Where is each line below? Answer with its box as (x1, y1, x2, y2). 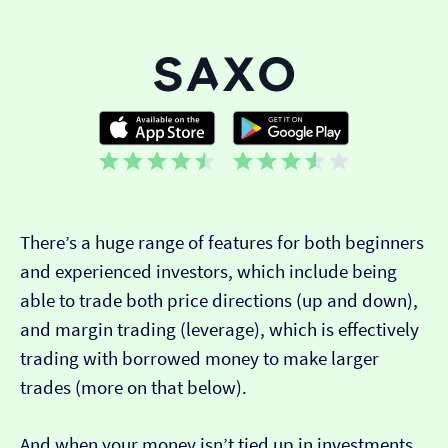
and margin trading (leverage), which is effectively (20, 318, 419, 342)
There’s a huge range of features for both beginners (20, 231, 424, 255)
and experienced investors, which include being (20, 260, 397, 284)
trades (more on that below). (20, 376, 247, 400)
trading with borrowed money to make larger (20, 347, 379, 371)
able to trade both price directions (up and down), (20, 289, 418, 313)
